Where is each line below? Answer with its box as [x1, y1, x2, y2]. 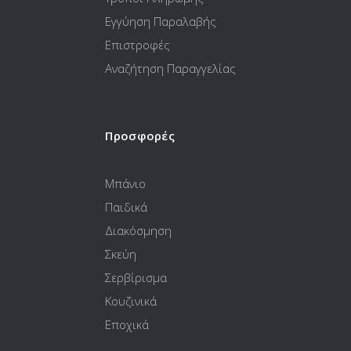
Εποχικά [105, 317, 150, 333]
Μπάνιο [105, 175, 147, 192]
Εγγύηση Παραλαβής [105, 13, 217, 30]
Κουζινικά [105, 293, 157, 309]
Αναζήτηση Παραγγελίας [105, 60, 237, 77]
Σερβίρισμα [105, 270, 168, 286]
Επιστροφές [105, 37, 171, 53]
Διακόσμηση [105, 223, 172, 239]
